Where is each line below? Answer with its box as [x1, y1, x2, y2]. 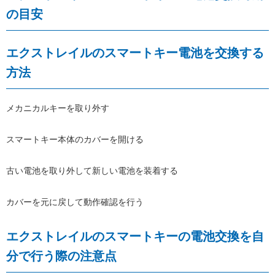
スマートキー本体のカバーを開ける [6, 134, 144, 144]
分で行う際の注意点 [6, 249, 117, 263]
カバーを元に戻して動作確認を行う [6, 196, 144, 207]
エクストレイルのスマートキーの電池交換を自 [6, 229, 264, 243]
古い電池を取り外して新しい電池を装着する [6, 165, 178, 176]
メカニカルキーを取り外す [6, 103, 109, 113]
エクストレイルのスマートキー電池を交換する [6, 45, 264, 60]
